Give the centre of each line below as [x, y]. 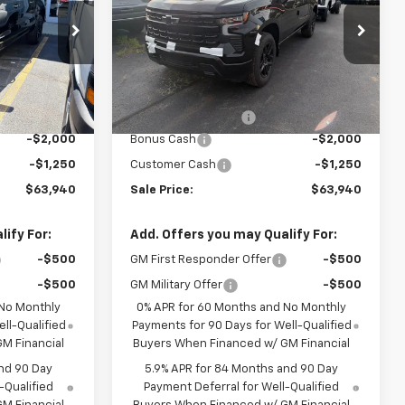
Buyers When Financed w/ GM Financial [242, 344]
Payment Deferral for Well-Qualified [242, 387]
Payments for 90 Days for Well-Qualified [241, 325]
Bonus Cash [164, 139]
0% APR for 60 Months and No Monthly [242, 307]
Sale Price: [162, 190]
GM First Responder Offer [201, 259]
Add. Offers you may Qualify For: [234, 235]
